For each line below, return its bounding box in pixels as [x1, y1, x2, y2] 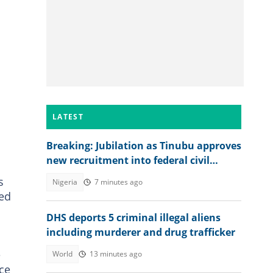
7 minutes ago [94, 177, 143, 187]
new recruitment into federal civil [46, 154, 210, 167]
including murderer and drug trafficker [46, 225, 235, 239]
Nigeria [52, 177, 77, 187]
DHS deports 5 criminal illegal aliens [46, 211, 221, 224]
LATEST [52, 112, 83, 122]
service [46, 168, 80, 182]
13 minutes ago [90, 249, 142, 259]
